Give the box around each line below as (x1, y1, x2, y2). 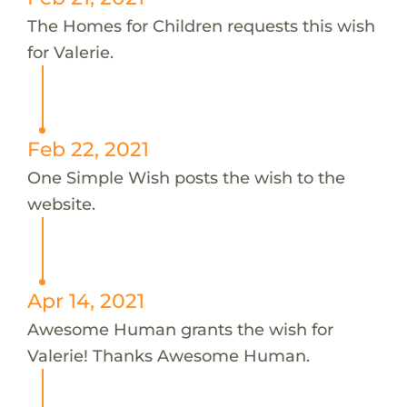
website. (26, 193, 95, 214)
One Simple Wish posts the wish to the (26, 166, 345, 188)
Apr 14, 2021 (26, 288, 144, 313)
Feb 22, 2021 (26, 136, 149, 161)
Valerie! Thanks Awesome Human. (26, 344, 310, 366)
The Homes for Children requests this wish (26, 15, 375, 36)
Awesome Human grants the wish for (26, 318, 333, 340)
